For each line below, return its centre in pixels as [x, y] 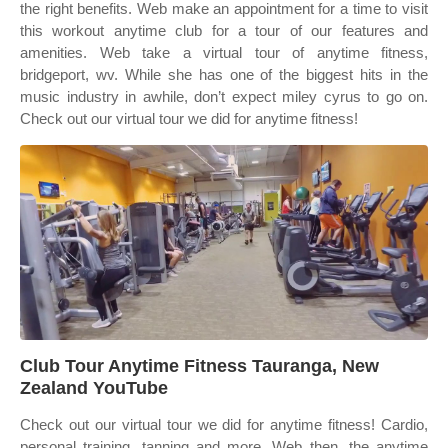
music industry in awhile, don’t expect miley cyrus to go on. [224, 96]
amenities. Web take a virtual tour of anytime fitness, [224, 52]
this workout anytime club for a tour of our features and [224, 30]
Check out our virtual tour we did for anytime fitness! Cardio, [224, 424]
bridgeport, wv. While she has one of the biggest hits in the [224, 74]
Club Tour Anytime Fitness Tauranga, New [199, 366]
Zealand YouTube [94, 388]
